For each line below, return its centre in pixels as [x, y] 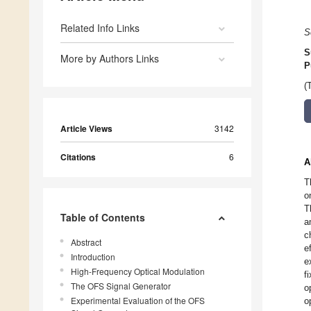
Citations [78, 157]
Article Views [86, 129]
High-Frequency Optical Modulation [138, 271]
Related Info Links [100, 28]
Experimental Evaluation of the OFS [138, 301]
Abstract [86, 242]
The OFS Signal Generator [121, 286]
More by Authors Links [110, 59]
